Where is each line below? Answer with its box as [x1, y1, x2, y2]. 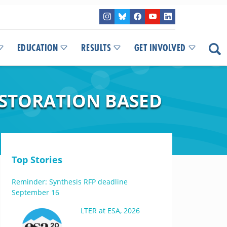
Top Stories [11, 154, 62, 166]
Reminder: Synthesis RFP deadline [11, 177, 128, 186]
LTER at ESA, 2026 [80, 206, 140, 215]
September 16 [11, 187, 59, 197]
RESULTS [81, 44, 111, 53]
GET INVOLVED [134, 44, 186, 53]
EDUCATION [17, 44, 58, 53]
